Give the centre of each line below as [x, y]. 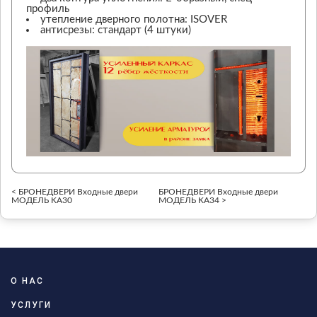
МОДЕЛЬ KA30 [42, 200]
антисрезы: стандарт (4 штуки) [116, 30]
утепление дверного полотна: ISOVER [134, 19]
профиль [48, 8]
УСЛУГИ [31, 305]
